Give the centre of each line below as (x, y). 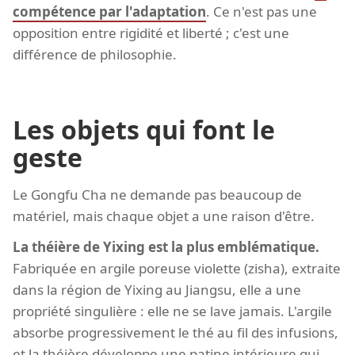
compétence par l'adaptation (109, 11)
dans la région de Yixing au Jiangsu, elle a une (157, 289)
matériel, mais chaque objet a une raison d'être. (164, 216)
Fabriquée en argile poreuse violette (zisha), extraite (177, 268)
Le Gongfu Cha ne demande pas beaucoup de (157, 194)
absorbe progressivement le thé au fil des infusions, (176, 332)
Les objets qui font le (144, 129)
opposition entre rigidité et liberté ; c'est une (151, 32)
